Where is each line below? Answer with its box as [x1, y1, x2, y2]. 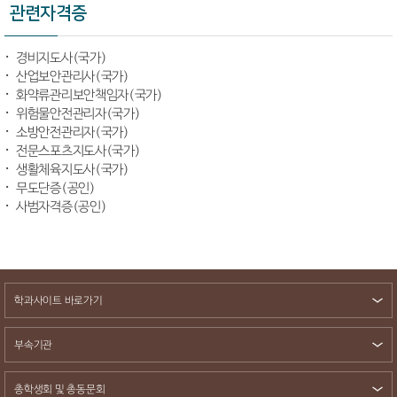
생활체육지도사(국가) [16, 162, 129, 178]
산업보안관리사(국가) [16, 69, 129, 85]
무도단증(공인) [16, 181, 96, 197]
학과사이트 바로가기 [14, 295, 103, 307]
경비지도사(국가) [16, 51, 107, 66]
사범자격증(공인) [16, 199, 107, 215]
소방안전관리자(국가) [16, 125, 129, 141]
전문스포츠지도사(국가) [16, 144, 141, 160]
